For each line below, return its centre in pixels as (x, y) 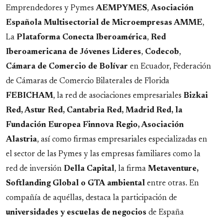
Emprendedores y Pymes (51, 8)
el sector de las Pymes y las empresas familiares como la (103, 154)
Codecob (162, 52)
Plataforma (38, 37)
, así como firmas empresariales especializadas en (122, 139)
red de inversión (35, 169)
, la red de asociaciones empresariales (118, 96)
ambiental (126, 183)
